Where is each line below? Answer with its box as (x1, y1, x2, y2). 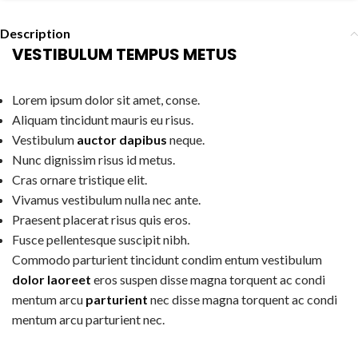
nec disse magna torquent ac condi (148, 292, 337, 308)
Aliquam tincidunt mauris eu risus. (12, 112, 193, 128)
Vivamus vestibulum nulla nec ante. (12, 192, 201, 208)
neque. (167, 132, 205, 148)
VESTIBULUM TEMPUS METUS (12, 43, 237, 66)
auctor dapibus (77, 132, 167, 148)
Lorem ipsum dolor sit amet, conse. (12, 92, 200, 108)
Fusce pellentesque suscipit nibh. (12, 232, 189, 248)
